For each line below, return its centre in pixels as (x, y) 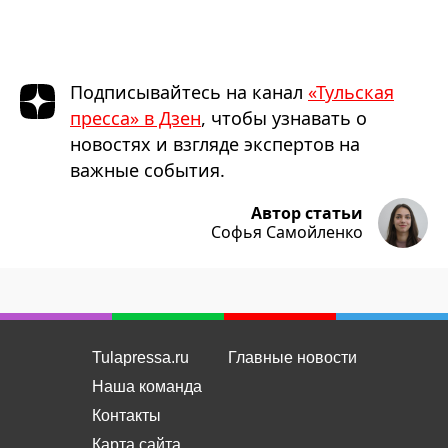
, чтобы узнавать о (284, 118)
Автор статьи (307, 213)
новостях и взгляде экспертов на (215, 144)
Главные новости (292, 358)
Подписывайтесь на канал (189, 92)
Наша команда (146, 387)
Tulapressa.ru (140, 358)
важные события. (147, 170)
